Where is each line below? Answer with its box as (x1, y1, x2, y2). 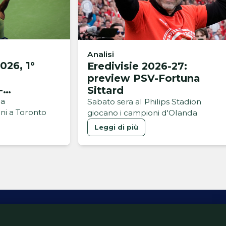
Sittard (87, 84, 124, 96)
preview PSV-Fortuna (87, 72, 200, 84)
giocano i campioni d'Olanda (87, 107, 197, 118)
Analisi (87, 49, 114, 59)
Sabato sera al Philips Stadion (87, 96, 201, 106)
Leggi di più (94, 123, 138, 132)
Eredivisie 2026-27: (87, 60, 187, 72)
